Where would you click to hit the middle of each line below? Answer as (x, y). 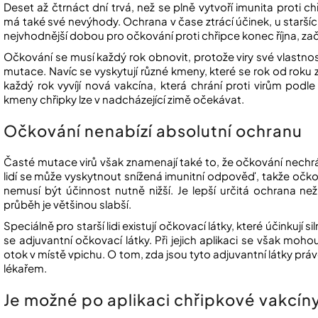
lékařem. (25, 268)
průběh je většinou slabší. (67, 204)
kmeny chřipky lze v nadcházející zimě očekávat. (124, 99)
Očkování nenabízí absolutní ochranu (153, 131)
